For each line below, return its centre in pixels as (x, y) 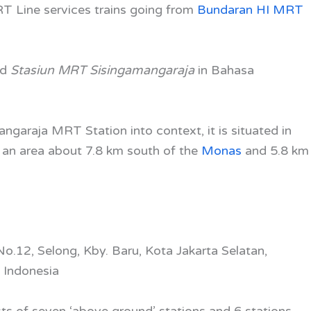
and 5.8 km (275, 150)
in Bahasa (226, 70)
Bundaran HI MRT (250, 10)
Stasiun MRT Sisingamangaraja (104, 70)
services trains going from (120, 10)
